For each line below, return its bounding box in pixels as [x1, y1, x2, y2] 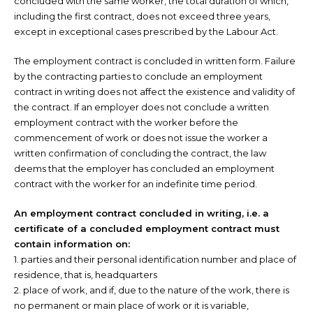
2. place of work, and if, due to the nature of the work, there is [14, 284, 289, 296]
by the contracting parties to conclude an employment [14, 71, 263, 82]
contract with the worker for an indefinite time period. [14, 178, 257, 189]
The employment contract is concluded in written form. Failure [14, 55, 296, 66]
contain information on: [14, 238, 130, 249]
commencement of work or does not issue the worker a [14, 132, 268, 143]
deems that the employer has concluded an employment [14, 163, 275, 174]
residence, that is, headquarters [14, 269, 157, 280]
